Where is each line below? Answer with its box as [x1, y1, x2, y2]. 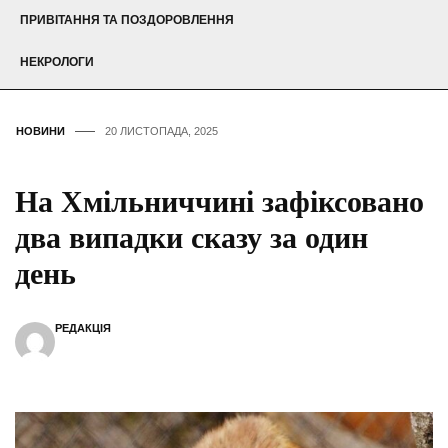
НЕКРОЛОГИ [20, 55, 94, 70]
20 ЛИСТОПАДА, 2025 [105, 125, 218, 138]
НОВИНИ [16, 125, 65, 138]
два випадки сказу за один [15, 221, 368, 255]
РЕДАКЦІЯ [55, 322, 111, 335]
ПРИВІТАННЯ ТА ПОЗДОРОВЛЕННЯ [20, 13, 234, 28]
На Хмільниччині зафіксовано [15, 185, 424, 219]
